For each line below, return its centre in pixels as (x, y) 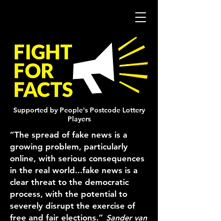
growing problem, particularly (69, 147)
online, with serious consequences (77, 158)
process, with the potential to (69, 194)
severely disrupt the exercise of (73, 206)
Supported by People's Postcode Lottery (79, 110)
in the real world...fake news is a (74, 170)
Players (79, 119)
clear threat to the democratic (69, 182)
